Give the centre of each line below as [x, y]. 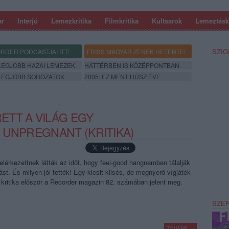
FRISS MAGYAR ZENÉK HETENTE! [136, 51]
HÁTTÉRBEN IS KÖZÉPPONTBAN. [133, 65]
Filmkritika [122, 21]
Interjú [28, 21]
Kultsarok [167, 21]
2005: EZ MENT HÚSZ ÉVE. [123, 76]
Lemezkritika [71, 21]
